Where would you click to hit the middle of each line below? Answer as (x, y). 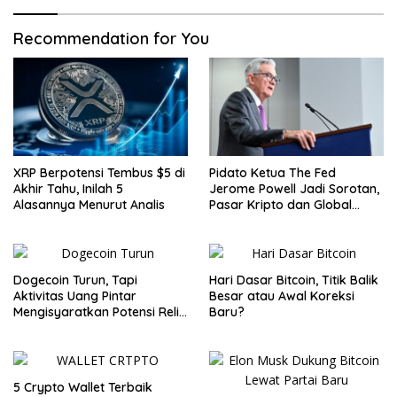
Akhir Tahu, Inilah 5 (68, 188)
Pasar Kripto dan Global (280, 204)
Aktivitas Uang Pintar (75, 296)
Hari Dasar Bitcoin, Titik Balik (294, 280)
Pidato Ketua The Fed (272, 172)
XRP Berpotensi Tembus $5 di (99, 172)
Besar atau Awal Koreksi (282, 296)
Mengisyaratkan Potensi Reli (96, 311)
